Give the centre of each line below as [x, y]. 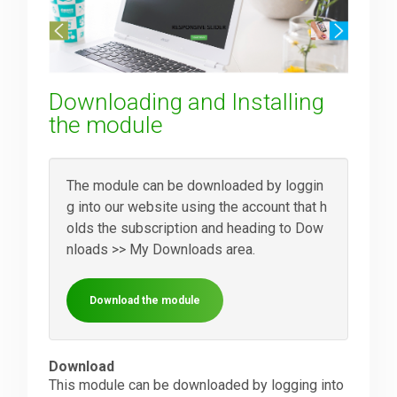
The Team [52, 229]
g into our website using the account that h [197, 207]
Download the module [145, 301]
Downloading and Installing [187, 102]
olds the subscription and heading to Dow [195, 229]
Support [46, 105]
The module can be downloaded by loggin [195, 186]
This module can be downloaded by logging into [197, 385]
